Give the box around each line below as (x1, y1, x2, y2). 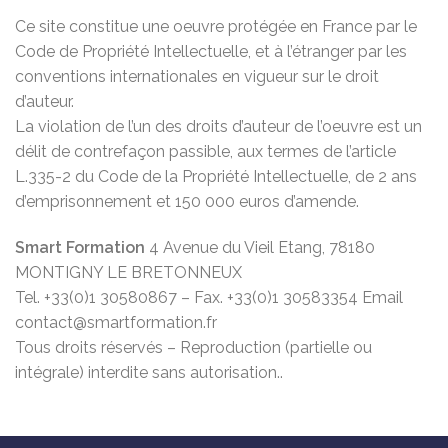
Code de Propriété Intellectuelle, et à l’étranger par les (15, 42, 407, 62)
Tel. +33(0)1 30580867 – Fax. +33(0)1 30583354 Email (15, 288, 403, 308)
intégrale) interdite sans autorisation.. (15, 363, 283, 383)
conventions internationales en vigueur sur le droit (15, 67, 379, 87)
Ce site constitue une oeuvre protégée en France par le (15, 17, 417, 37)
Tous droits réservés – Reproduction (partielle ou (15, 338, 372, 358)
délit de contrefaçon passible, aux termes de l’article (15, 142, 396, 162)
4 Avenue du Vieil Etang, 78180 (145, 238, 375, 258)
